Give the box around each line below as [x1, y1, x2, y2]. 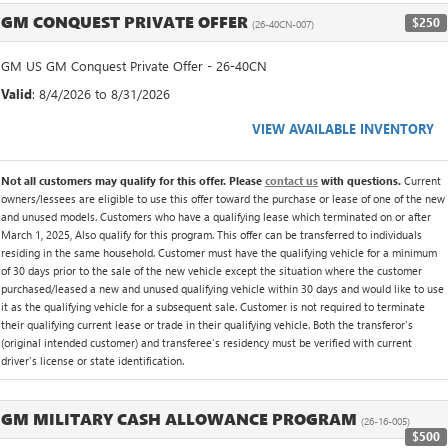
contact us [265, 172, 318, 188]
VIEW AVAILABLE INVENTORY [252, 119, 434, 137]
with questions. [318, 172, 404, 188]
